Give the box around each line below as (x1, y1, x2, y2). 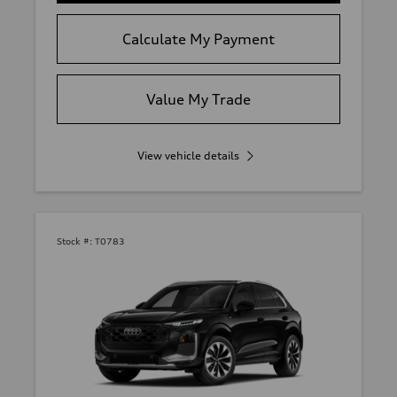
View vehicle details (136, 149, 239, 162)
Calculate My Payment (122, 30, 275, 48)
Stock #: (57, 236, 92, 246)
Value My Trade (146, 90, 251, 108)
